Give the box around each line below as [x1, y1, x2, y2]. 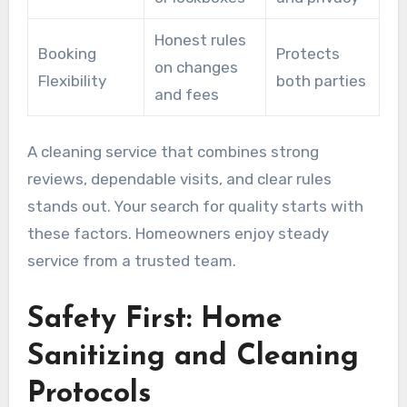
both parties [275, 72, 366, 91]
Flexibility [37, 72, 106, 91]
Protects [275, 45, 340, 64]
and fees [154, 85, 219, 104]
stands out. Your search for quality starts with [26, 197, 363, 216]
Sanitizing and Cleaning [26, 342, 359, 372]
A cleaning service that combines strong [26, 143, 319, 162]
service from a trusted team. [26, 252, 236, 271]
